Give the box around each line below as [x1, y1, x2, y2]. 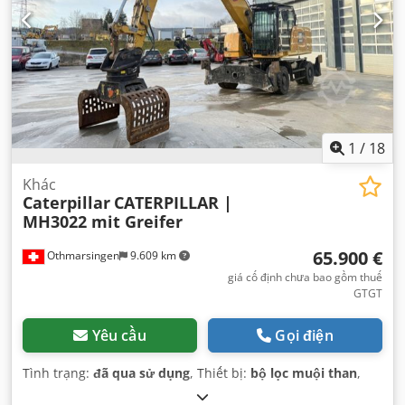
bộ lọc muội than [250, 364, 357, 382]
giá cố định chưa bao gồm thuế [228, 269, 382, 286]
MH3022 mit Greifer [23, 211, 183, 233]
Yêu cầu [91, 325, 146, 346]
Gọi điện [275, 325, 334, 346]
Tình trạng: [23, 364, 93, 382]
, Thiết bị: [190, 364, 250, 382]
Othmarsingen [44, 248, 119, 264]
